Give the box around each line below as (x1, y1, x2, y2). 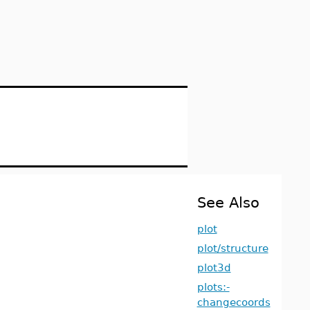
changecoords (197, 296, 271, 308)
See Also (197, 194, 259, 211)
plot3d (197, 262, 231, 273)
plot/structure (197, 242, 268, 254)
